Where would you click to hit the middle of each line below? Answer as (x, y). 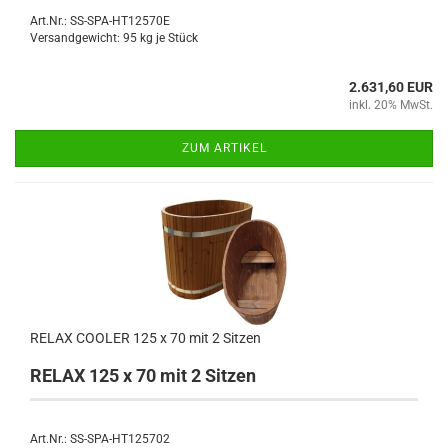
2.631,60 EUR (391, 86)
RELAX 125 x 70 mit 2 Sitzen (143, 375)
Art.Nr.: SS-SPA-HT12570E (100, 20)
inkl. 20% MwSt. (391, 104)
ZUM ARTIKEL (224, 147)
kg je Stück (167, 37)
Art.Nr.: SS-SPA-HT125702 (100, 438)
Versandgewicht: (76, 37)
